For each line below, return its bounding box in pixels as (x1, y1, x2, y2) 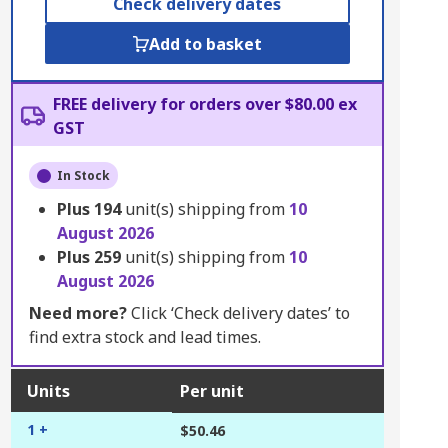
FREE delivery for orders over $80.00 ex (52, 93, 357, 115)
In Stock (56, 167, 110, 184)
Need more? (28, 302, 127, 324)
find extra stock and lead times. (28, 326, 261, 348)
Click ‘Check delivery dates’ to (126, 302, 350, 324)
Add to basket (148, 33, 262, 55)
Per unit (179, 380, 244, 402)
